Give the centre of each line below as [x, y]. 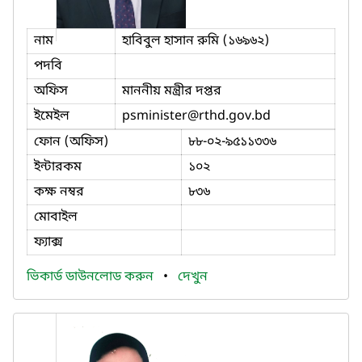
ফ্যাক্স [48, 242]
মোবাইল [56, 217]
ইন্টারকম [58, 167]
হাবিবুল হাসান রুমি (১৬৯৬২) [196, 41]
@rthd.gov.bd [229, 116]
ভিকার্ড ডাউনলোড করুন [92, 277]
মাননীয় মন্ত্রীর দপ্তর [172, 91]
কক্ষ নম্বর [59, 192]
